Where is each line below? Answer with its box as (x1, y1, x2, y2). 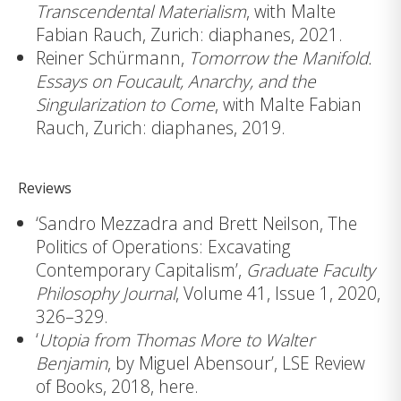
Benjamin (36, 351, 107, 376)
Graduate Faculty (246, 258, 375, 283)
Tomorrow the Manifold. (189, 45, 372, 70)
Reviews (18, 178, 72, 198)
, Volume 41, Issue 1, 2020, (175, 281, 380, 306)
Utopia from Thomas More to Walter (38, 328, 314, 353)
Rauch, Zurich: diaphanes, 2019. (36, 115, 286, 140)
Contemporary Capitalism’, (36, 258, 246, 283)
